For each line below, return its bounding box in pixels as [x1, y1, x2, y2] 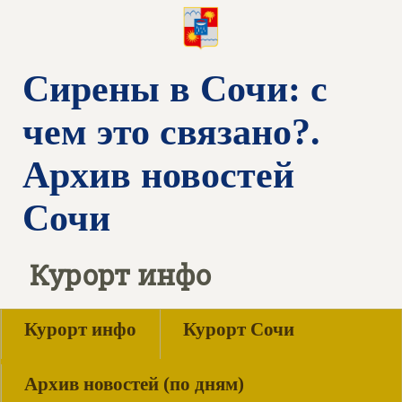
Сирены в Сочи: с [22, 68, 328, 109]
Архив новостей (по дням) [24, 374, 244, 394]
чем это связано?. [22, 111, 320, 153]
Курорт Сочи [183, 319, 294, 339]
